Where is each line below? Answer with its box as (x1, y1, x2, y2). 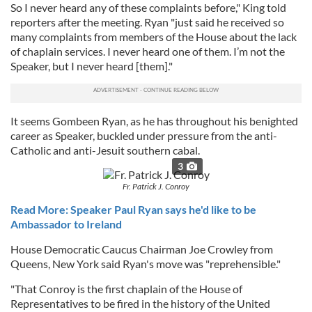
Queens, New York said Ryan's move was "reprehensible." (10, 257, 281, 271)
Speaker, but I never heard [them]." (10, 59, 173, 73)
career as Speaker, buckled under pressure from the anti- (10, 129, 277, 143)
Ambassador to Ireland (10, 217, 122, 231)
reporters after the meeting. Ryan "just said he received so (10, 15, 284, 29)
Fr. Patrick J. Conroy (123, 181, 189, 192)
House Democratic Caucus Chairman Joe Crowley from (10, 242, 273, 256)
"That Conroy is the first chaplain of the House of (10, 282, 242, 296)
